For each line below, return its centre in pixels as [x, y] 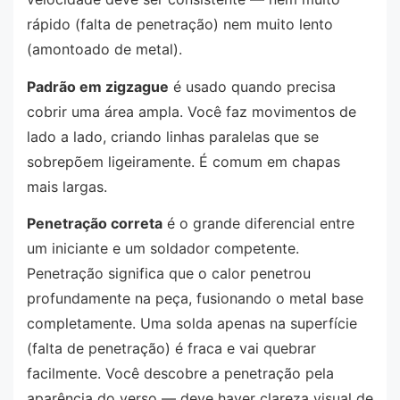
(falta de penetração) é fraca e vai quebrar [171, 349]
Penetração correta [95, 224]
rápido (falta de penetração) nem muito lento [180, 25]
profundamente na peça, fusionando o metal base [195, 299]
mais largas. [67, 186]
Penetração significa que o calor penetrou [169, 274]
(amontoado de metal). [104, 50]
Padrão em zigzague [98, 86]
